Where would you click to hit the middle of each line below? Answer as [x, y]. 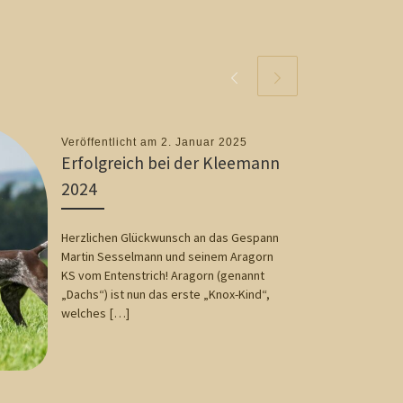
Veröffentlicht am [111, 142]
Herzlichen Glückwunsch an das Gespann [170, 238]
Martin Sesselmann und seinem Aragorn [167, 257]
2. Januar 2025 [204, 142]
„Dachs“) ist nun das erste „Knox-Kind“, [165, 295]
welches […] [95, 313]
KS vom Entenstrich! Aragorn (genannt [162, 276]
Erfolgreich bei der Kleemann [170, 162]
